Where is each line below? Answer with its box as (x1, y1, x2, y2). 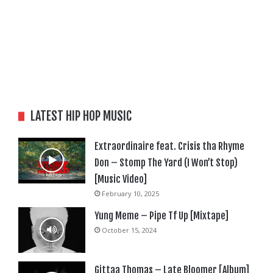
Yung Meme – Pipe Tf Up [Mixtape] (94, 209, 229, 222)
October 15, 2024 (102, 225, 157, 235)
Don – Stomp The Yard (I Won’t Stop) (94, 156, 238, 169)
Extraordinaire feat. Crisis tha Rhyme (94, 140, 244, 152)
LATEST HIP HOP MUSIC (30, 108, 132, 124)
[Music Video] (94, 172, 147, 185)
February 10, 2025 (102, 188, 159, 198)
